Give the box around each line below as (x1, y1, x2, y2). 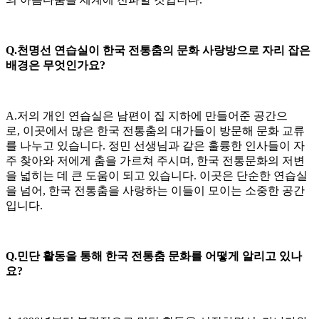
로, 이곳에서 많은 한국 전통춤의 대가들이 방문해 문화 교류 (6, 124, 305, 137)
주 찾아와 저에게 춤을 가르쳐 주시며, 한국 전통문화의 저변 (6, 154, 305, 167)
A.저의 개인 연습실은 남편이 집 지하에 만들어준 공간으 (6, 109, 288, 122)
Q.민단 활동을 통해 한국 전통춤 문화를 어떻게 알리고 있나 (6, 249, 302, 262)
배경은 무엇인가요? (6, 58, 105, 71)
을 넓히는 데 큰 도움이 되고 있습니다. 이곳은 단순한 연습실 (6, 169, 308, 182)
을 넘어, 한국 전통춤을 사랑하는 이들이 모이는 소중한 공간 (6, 184, 305, 197)
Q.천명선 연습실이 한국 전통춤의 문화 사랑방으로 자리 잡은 (6, 43, 310, 56)
